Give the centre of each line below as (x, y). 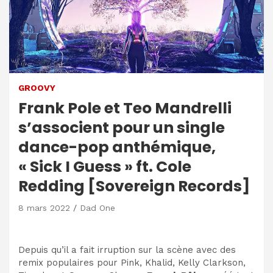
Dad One (97, 207)
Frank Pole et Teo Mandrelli (125, 108)
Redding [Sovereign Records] (134, 186)
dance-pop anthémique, (117, 147)
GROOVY (37, 87)
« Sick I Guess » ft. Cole (105, 166)
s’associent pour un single (122, 127)
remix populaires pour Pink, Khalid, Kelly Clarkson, (132, 262)
